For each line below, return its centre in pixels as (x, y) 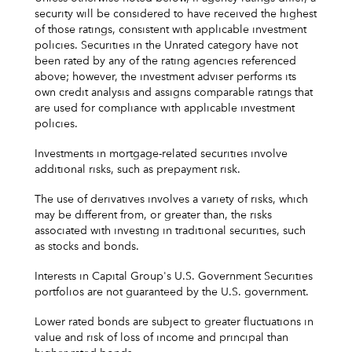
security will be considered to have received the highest (176, 14)
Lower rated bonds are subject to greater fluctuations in (174, 322)
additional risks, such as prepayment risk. (137, 169)
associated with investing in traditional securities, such (170, 231)
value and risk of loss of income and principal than (161, 337)
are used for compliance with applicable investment (165, 108)
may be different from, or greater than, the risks (153, 215)
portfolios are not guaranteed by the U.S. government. (172, 292)
